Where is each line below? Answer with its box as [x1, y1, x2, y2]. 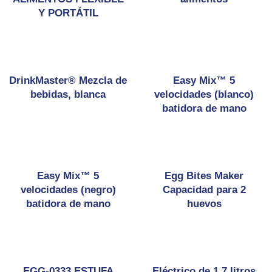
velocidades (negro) [20, 184, 116, 195]
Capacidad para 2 [162, 184, 246, 195]
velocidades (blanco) [154, 89, 254, 100]
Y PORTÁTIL [38, 7, 98, 19]
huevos [186, 198, 222, 209]
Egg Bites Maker [165, 170, 243, 182]
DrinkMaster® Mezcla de [9, 75, 127, 86]
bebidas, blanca [30, 89, 106, 100]
